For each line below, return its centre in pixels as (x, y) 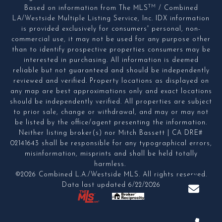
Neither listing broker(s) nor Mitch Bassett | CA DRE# (111, 133)
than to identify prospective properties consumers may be (111, 50)
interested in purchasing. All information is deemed (111, 60)
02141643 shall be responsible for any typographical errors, (111, 143)
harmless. (111, 164)
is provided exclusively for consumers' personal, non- (111, 29)
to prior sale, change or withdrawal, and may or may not (111, 112)
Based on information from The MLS (86, 8)
